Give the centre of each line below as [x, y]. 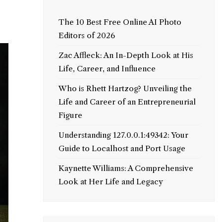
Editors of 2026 [86, 35]
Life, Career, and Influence [107, 69]
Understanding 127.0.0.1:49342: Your [123, 135]
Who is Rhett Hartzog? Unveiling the [125, 88]
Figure [70, 115]
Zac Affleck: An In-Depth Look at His [126, 55]
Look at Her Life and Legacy [111, 182]
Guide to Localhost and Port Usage [122, 148]
